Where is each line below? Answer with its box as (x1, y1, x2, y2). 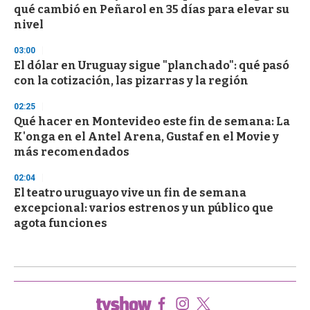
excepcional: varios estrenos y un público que (14, 201, 273, 215)
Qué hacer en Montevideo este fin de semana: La (14, 115, 290, 129)
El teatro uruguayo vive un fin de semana (14, 186, 246, 200)
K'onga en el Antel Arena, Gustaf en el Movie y (14, 130, 279, 144)
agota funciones (14, 217, 107, 230)
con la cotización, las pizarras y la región (14, 74, 248, 88)
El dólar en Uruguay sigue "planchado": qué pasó (14, 59, 289, 73)
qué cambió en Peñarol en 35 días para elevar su (14, 3, 289, 17)
